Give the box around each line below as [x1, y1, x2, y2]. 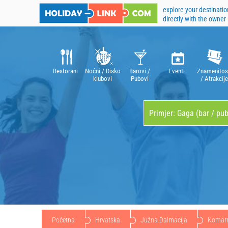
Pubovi [131, 75, 149, 82]
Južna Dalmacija [140, 216, 187, 224]
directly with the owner [163, 15, 226, 23]
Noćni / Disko [84, 67, 121, 75]
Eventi [169, 67, 185, 75]
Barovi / [129, 67, 150, 75]
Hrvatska [95, 216, 120, 224]
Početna [52, 216, 75, 224]
